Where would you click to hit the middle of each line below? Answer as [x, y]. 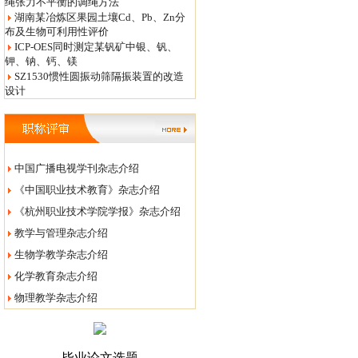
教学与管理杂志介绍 [61, 233]
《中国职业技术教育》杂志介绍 [87, 190]
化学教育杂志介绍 [56, 276]
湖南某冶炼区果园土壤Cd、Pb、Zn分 [100, 17]
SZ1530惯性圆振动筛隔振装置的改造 [99, 76]
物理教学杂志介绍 [56, 298]
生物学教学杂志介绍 [61, 255]
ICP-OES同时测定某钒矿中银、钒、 [96, 47]
